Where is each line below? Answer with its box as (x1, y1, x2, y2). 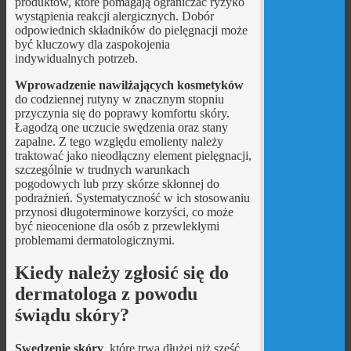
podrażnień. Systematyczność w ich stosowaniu (14, 190, 250, 204)
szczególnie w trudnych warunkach (14, 162, 190, 176)
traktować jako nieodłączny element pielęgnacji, (14, 148, 251, 162)
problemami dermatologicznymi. (14, 233, 175, 247)
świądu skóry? (14, 305, 129, 326)
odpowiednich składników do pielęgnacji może (14, 23, 248, 37)
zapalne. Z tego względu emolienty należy (14, 134, 223, 148)
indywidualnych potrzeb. (14, 51, 138, 65)
